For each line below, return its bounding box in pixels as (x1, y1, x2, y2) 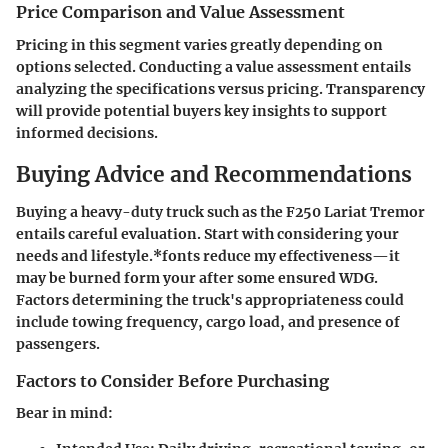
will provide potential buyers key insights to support (16, 101, 387, 120)
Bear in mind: (16, 404, 113, 423)
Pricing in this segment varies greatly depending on (16, 35, 383, 54)
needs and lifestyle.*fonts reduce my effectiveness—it (16, 247, 400, 266)
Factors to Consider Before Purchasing (16, 371, 329, 392)
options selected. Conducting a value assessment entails (16, 57, 411, 76)
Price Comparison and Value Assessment (16, 2, 345, 23)
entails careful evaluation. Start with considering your (16, 225, 399, 244)
